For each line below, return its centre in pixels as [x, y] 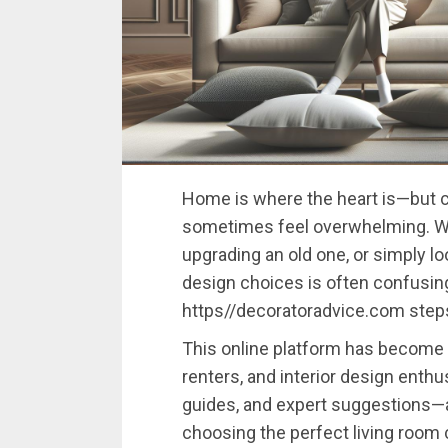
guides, [212, 405]
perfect [321, 433]
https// [209, 311]
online [247, 349]
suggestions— [388, 405]
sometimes [230, 227]
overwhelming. [373, 227]
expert [303, 405]
